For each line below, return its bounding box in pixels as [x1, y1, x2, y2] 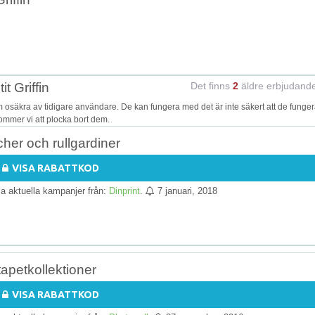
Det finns [191, 79, 233, 91]
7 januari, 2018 [157, 185, 217, 196]
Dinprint [109, 185, 140, 196]
